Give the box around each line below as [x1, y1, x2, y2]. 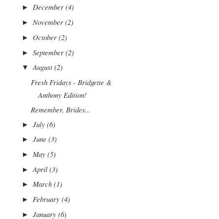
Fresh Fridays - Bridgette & [31, 77, 112, 88]
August [32, 62, 54, 72]
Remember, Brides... [31, 104, 91, 114]
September [32, 47, 66, 57]
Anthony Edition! [38, 90, 87, 100]
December [32, 2, 66, 12]
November [32, 17, 65, 27]
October [32, 32, 59, 42]
